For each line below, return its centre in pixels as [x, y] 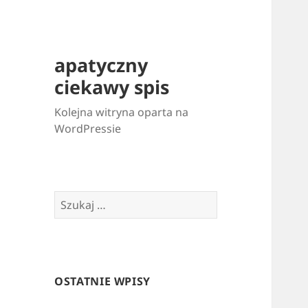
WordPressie [88, 129]
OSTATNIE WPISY [103, 282]
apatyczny [101, 65]
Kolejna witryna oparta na [122, 112]
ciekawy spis [112, 87]
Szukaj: [73, 199]
